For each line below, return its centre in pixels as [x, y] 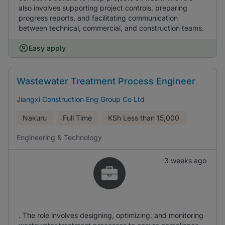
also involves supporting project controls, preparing [103, 8]
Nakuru [35, 118]
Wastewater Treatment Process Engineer [106, 81]
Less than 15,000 [151, 118]
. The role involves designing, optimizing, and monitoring [111, 215]
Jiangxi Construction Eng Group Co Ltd [81, 99]
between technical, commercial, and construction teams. [111, 28]
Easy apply [47, 48]
